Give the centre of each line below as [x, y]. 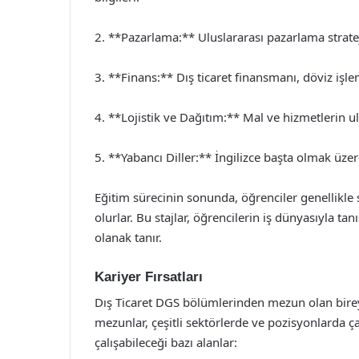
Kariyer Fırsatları [149, 276]
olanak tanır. [128, 237]
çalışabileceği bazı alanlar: [166, 342]
